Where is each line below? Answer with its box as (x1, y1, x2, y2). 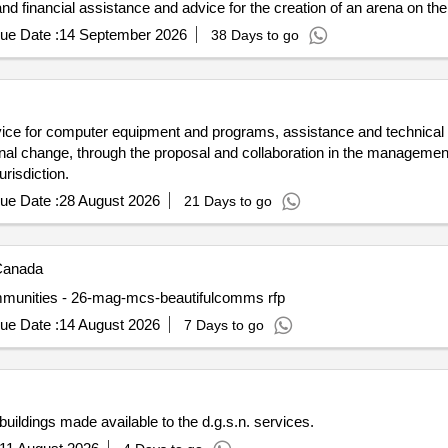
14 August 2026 (58, 312, 160, 329)
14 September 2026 (58, 22, 187, 39)
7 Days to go (183, 313, 264, 329)
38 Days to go (210, 23, 299, 39)
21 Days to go (183, 189, 272, 205)
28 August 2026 (58, 188, 160, 205)
